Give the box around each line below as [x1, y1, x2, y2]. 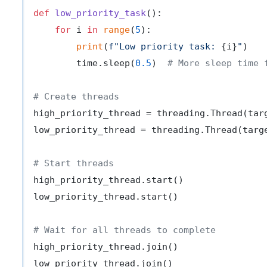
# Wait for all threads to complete [33, 224, 216, 235]
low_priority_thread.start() [33, 191, 178, 202]
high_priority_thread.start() [33, 174, 184, 185]
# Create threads [33, 91, 119, 102]
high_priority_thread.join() [33, 241, 178, 252]
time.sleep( [33, 57, 135, 69]
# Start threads [33, 157, 114, 169]
